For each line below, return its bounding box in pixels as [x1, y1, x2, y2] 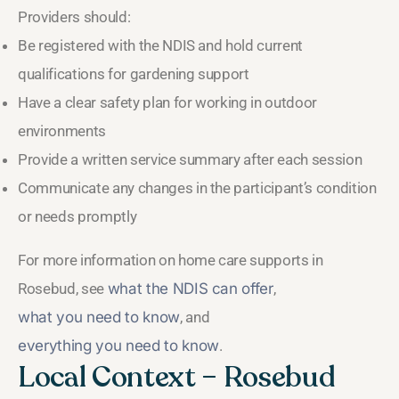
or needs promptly [18, 208, 137, 226]
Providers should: [18, 8, 131, 27]
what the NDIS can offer [107, 280, 273, 298]
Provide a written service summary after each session [18, 151, 362, 169]
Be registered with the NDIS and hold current [18, 37, 304, 55]
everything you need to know [18, 337, 219, 355]
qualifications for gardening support [18, 65, 249, 84]
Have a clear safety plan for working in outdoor [18, 94, 318, 112]
